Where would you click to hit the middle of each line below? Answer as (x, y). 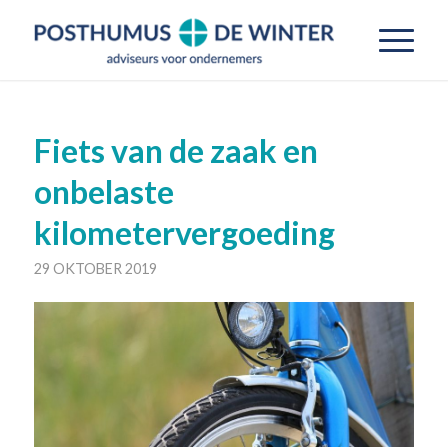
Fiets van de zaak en (175, 150)
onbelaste (103, 191)
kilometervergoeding (184, 232)
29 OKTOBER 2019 (95, 268)
